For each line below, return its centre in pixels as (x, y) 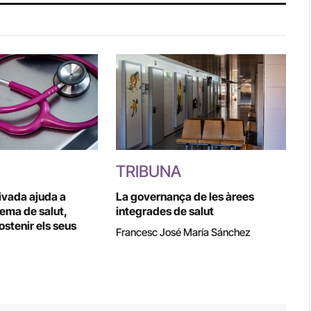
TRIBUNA (148, 171)
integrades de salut (165, 211)
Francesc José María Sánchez (183, 232)
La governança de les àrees (185, 196)
